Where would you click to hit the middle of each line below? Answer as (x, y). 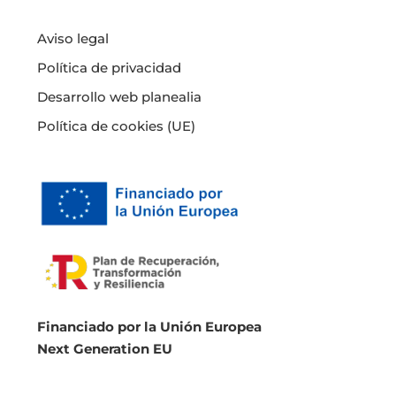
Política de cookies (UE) (116, 126)
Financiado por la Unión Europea (149, 327)
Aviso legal (73, 38)
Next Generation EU (105, 349)
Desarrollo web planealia (119, 96)
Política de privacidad (109, 67)
